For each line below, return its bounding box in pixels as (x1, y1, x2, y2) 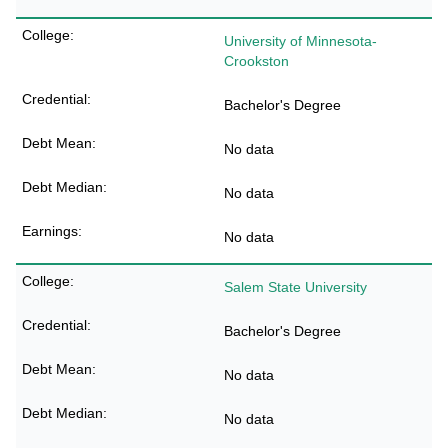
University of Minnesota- (224, 33, 377, 49)
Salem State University (224, 279, 367, 295)
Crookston (224, 53, 289, 69)
